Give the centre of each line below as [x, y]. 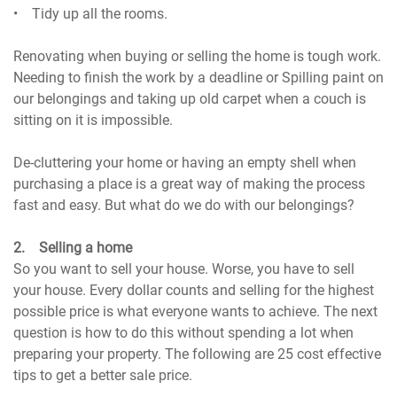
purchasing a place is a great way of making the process [190, 184]
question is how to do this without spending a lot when [184, 333]
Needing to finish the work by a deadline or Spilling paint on [199, 78]
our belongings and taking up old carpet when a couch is [190, 99]
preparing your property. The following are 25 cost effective [198, 354]
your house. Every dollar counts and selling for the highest [194, 291]
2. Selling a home [73, 248]
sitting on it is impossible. [95, 121]
